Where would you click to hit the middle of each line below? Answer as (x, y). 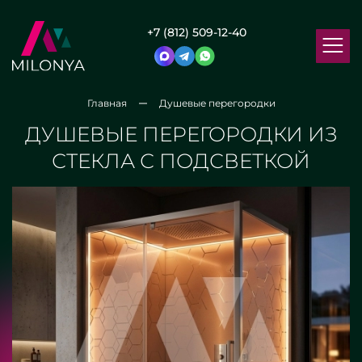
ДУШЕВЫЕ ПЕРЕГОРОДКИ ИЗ (181, 134)
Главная (107, 103)
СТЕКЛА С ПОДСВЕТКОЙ (181, 161)
